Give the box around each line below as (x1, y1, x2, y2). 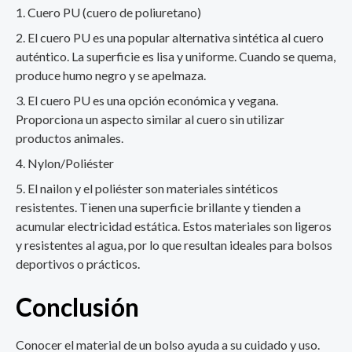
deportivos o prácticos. (16, 255, 140, 271)
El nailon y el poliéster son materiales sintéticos (27, 180, 278, 196)
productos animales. (16, 130, 123, 145)
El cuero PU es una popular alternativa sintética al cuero (27, 29, 324, 45)
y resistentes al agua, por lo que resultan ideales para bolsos (16, 236, 332, 252)
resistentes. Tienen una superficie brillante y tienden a (16, 199, 301, 214)
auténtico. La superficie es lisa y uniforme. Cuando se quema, (16, 48, 335, 64)
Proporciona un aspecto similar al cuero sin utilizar (16, 111, 284, 126)
